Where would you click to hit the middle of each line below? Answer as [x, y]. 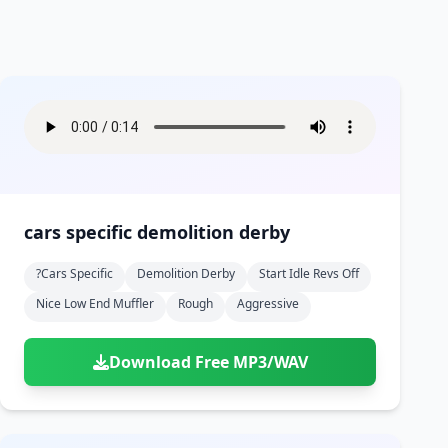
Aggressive [268, 303]
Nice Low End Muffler [95, 303]
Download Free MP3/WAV [208, 362]
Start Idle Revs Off [309, 273]
